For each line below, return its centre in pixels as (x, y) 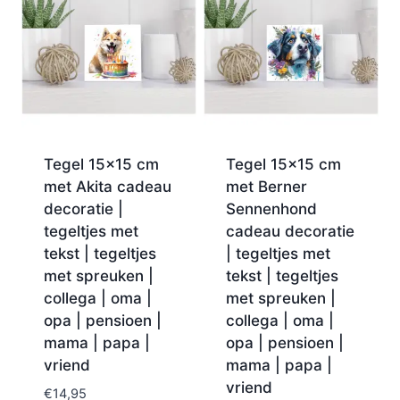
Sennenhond (271, 208)
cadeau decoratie (290, 231)
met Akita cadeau (107, 186)
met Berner (266, 186)
